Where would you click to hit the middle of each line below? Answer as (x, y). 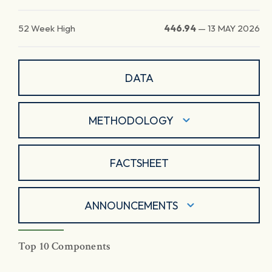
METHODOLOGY (131, 120)
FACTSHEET (139, 163)
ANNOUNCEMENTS (131, 205)
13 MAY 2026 (234, 28)
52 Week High (47, 28)
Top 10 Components (65, 246)
